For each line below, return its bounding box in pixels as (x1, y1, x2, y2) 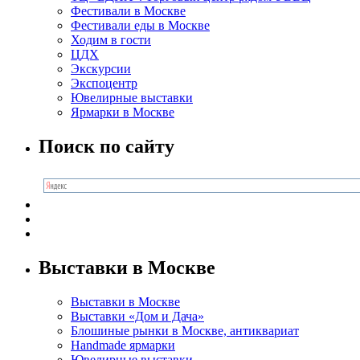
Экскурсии (71, 62, 131, 76)
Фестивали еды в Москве (71, 18, 210, 33)
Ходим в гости (71, 33, 151, 47)
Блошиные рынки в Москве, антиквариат (71, 324, 299, 338)
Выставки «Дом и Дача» (71, 309, 204, 324)
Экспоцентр (71, 76, 137, 91)
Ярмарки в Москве (71, 105, 174, 120)
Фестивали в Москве (71, 4, 186, 18)
